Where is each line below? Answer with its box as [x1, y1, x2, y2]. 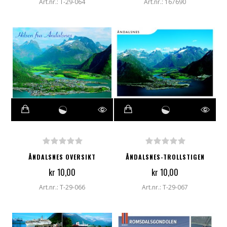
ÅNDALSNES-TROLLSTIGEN [125, 153, 205, 162]
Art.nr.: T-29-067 [142, 183, 188, 192]
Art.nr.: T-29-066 [39, 183, 85, 192]
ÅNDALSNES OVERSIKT [28, 153, 96, 162]
